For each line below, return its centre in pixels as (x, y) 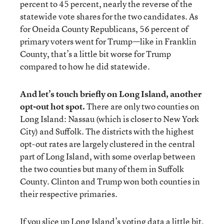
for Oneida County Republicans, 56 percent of (104, 29)
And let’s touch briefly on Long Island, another (111, 94)
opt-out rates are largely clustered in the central (107, 144)
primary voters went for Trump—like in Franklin (108, 41)
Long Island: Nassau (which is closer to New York (109, 119)
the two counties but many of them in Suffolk (102, 169)
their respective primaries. (69, 194)
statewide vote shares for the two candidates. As (109, 16)
